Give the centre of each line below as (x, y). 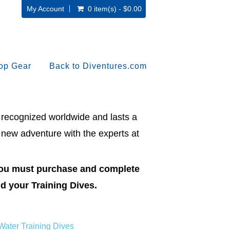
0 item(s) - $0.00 (114, 9)
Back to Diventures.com (98, 66)
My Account (45, 9)
